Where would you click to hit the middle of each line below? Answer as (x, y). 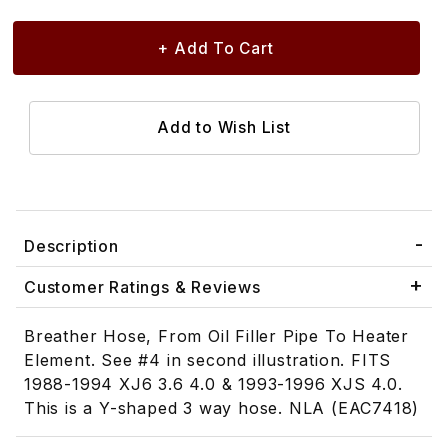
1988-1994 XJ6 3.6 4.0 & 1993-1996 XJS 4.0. (213, 384)
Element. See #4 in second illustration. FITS (208, 360)
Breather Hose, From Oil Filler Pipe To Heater (216, 336)
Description (71, 246)
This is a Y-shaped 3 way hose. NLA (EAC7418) (222, 408)
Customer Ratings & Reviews (142, 287)
